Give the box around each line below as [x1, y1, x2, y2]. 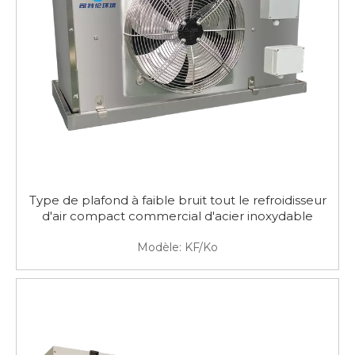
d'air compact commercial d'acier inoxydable [42, 208, 313, 223]
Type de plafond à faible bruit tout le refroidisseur [29, 193, 326, 208]
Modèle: [137, 240, 181, 254]
